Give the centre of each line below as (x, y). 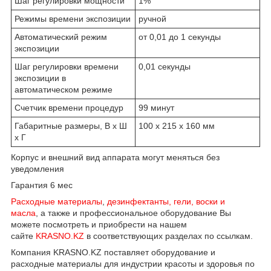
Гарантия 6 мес (42, 185)
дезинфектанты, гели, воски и (166, 202)
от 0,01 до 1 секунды (180, 37)
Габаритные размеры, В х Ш (71, 126)
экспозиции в (40, 78)
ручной (152, 19)
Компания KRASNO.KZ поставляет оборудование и (113, 253)
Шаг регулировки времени (67, 67)
